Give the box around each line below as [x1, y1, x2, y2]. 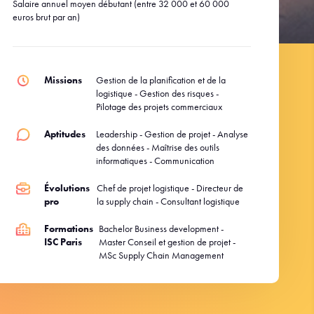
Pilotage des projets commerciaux [96, 100, 223, 113]
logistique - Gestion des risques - [96, 87, 219, 100]
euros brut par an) [12, 11, 80, 23]
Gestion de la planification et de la [96, 74, 226, 86]
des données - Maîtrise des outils [96, 141, 220, 153]
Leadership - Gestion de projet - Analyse [96, 128, 249, 140]
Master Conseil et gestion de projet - [98, 235, 235, 248]
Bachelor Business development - [98, 222, 224, 235]
